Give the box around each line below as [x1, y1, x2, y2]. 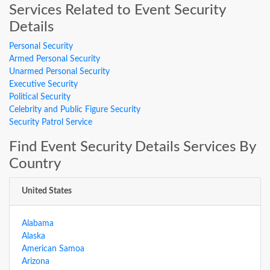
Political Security [9, 93, 71, 101]
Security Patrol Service [9, 118, 92, 127]
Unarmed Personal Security [9, 67, 110, 76]
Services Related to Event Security [9, 3, 225, 17]
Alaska [22, 232, 45, 240]
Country [9, 157, 61, 171]
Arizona [22, 257, 49, 266]
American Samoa [22, 245, 84, 253]
